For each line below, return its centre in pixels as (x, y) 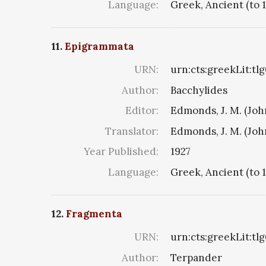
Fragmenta (94, 214)
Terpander (196, 257)
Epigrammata (99, 47)
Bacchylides (199, 90)
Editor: (142, 111)
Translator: (132, 131)
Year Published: (121, 152)
